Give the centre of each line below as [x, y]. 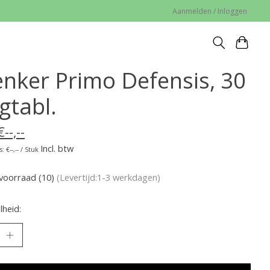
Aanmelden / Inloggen [210, 11]
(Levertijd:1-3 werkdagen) [108, 177]
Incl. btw [57, 148]
